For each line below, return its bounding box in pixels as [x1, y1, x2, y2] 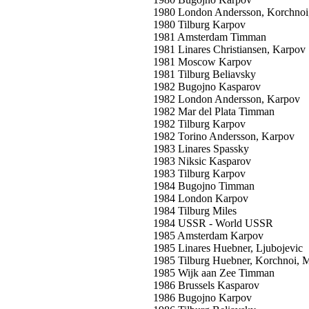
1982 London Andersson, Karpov [153, 93, 300, 105]
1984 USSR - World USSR [153, 217, 273, 229]
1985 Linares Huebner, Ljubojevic [153, 242, 303, 254]
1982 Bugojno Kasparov [153, 81, 261, 92]
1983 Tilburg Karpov [153, 168, 246, 179]
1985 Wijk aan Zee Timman [153, 267, 275, 279]
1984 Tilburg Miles [153, 205, 237, 217]
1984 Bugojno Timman [153, 180, 255, 192]
